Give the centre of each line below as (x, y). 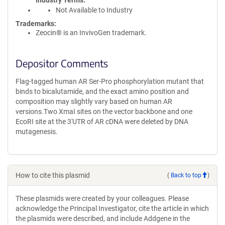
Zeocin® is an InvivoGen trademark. (91, 33)
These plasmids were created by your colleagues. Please (102, 198)
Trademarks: (36, 24)
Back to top (186, 175)
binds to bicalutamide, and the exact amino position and (102, 91)
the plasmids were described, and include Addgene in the (103, 218)
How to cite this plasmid (53, 175)
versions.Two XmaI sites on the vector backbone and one (104, 111)
